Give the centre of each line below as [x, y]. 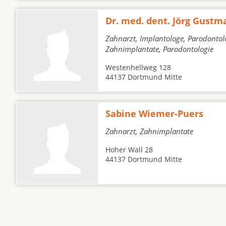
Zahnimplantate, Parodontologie [159, 49]
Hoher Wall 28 [129, 150]
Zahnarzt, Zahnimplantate [149, 131]
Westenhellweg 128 [138, 67]
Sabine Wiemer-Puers [154, 114]
